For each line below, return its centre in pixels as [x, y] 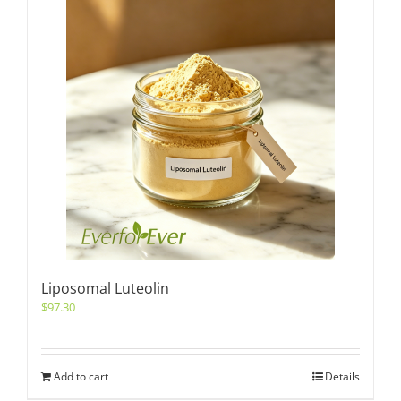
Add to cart [81, 376]
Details [342, 376]
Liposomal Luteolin [105, 288]
